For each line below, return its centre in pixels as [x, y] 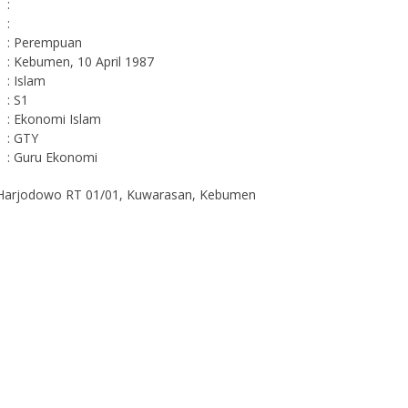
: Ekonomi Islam [54, 119]
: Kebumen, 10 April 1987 [81, 61]
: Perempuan [45, 42]
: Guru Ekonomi [52, 157]
